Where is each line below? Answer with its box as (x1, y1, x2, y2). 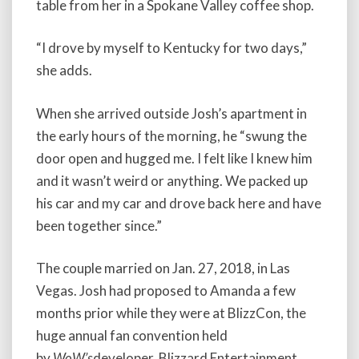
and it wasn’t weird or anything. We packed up (36, 171, 308, 189)
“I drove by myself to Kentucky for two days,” (36, 39, 307, 57)
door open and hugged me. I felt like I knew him (36, 149, 313, 167)
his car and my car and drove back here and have (36, 194, 321, 212)
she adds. (36, 62, 92, 79)
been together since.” (36, 216, 162, 234)
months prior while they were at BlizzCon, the (36, 305, 306, 322)
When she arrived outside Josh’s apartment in (36, 104, 307, 122)
